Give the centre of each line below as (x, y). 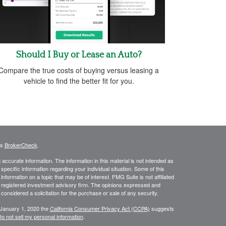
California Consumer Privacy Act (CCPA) (100, 208)
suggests (162, 208)
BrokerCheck (21, 145)
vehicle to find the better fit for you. (79, 80)
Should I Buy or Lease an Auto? (79, 55)
